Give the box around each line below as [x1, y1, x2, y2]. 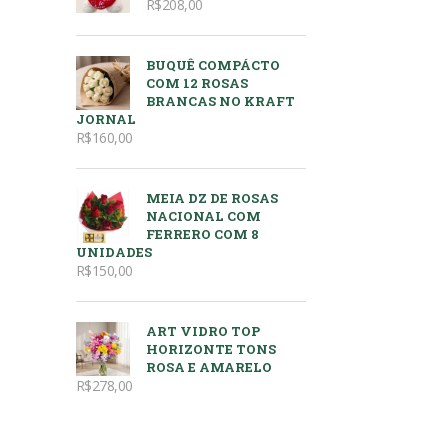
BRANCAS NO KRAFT [146, 92, 295, 110]
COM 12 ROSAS [146, 74, 248, 92]
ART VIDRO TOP [146, 322, 260, 340]
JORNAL [76, 110, 136, 128]
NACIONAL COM [146, 207, 261, 225]
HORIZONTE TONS [146, 340, 276, 358]
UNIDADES [76, 243, 152, 261]
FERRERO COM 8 [146, 225, 259, 243]
